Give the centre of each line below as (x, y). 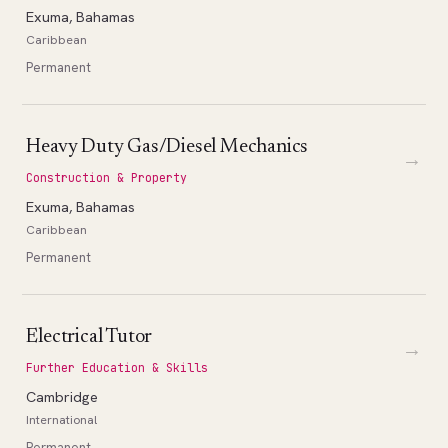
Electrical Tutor (89, 336)
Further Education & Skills (117, 367)
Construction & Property (107, 177)
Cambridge (62, 396)
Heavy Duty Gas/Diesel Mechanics (167, 146)
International (62, 419)
